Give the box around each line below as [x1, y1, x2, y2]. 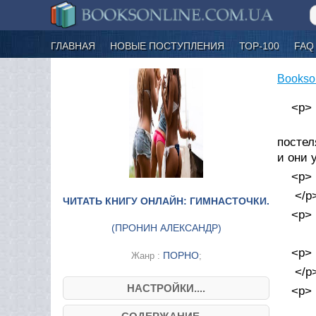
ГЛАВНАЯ [51, 39, 95, 51]
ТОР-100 [239, 39, 279, 51]
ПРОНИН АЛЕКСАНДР [114, 221, 218, 233]
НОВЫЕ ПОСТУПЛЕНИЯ [110, 39, 224, 51]
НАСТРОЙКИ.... [127, 281, 205, 294]
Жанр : [130, 250, 163, 261]
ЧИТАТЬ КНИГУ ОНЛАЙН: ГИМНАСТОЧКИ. [63, 195, 269, 207]
